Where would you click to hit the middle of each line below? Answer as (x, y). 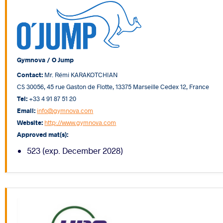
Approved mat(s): (43, 134)
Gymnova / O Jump (46, 59)
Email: (26, 110)
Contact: (30, 74)
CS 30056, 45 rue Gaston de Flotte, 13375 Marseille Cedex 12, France (113, 86)
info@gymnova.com (65, 110)
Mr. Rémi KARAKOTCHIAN (81, 74)
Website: (30, 122)
